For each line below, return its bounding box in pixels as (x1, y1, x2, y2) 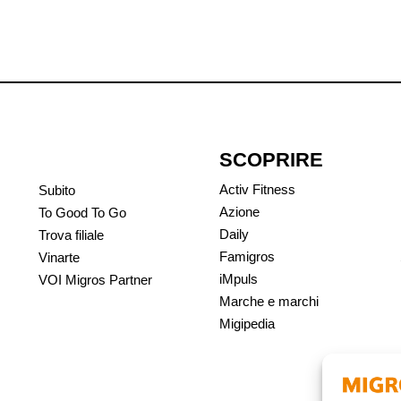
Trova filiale (38, 227, 104, 243)
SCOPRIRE (219, 149, 323, 172)
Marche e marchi (219, 294, 319, 310)
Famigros (219, 249, 275, 265)
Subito (38, 183, 75, 199)
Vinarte (38, 250, 80, 266)
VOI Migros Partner (38, 272, 152, 288)
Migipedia (219, 316, 275, 332)
